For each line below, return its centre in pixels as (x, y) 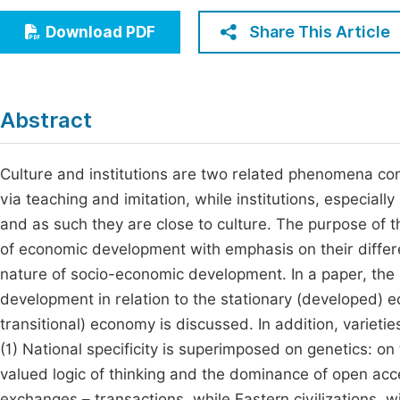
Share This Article (320, 32)
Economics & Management (118, 17)
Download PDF (100, 32)
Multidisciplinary (83, 83)
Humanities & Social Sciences (127, 50)
